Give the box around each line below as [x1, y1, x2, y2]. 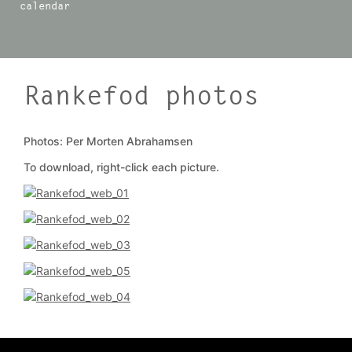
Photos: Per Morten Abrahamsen [24, 134, 192, 148]
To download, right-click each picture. [24, 159, 219, 174]
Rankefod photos [24, 78, 259, 112]
